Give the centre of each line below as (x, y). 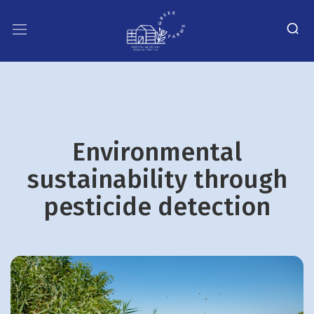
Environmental (157, 152)
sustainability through (157, 179)
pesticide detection (157, 206)
